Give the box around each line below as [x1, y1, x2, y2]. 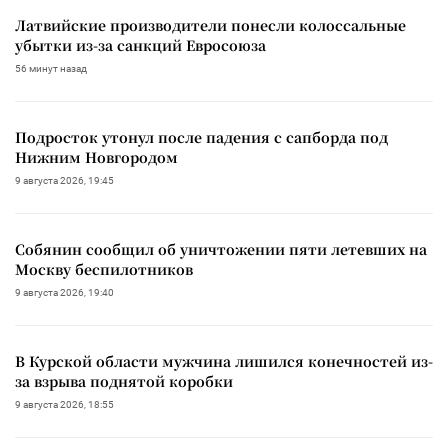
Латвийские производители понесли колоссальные [15, 14, 406, 35]
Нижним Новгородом [15, 146, 178, 167]
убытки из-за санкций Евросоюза [15, 34, 266, 55]
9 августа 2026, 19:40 [15, 286, 114, 298]
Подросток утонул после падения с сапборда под [15, 126, 388, 147]
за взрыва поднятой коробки [15, 370, 233, 391]
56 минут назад [15, 62, 87, 74]
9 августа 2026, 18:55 [15, 398, 114, 410]
